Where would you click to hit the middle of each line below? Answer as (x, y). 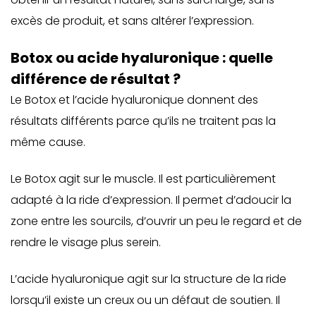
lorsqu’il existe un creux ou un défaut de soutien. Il (145, 300)
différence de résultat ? (96, 79)
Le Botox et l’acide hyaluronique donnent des (134, 100)
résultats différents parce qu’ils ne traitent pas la (143, 121)
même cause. (48, 142)
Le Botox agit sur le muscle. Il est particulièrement (143, 179)
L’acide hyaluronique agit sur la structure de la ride (148, 279)
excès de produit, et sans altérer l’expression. (132, 21)
